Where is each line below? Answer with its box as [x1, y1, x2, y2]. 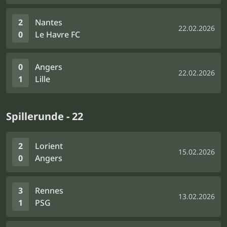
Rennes [35, 185, 63, 196]
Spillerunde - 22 [6, 109, 83, 123]
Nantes [35, 17, 62, 28]
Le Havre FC [35, 29, 80, 40]
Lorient [35, 140, 63, 152]
